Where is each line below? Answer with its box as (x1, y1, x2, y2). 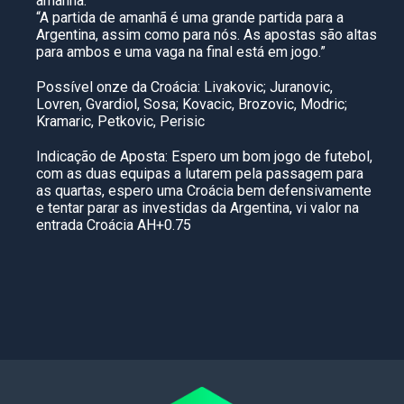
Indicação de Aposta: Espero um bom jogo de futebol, (36, 148, 372, 165)
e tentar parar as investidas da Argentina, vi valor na (36, 199, 359, 216)
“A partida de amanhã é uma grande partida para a (36, 9, 344, 26)
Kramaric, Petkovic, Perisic (36, 113, 205, 130)
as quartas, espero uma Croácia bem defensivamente (36, 182, 372, 199)
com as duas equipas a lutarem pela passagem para (36, 165, 363, 182)
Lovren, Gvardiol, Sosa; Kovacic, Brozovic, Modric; (36, 96, 347, 113)
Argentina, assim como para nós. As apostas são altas (36, 26, 377, 43)
